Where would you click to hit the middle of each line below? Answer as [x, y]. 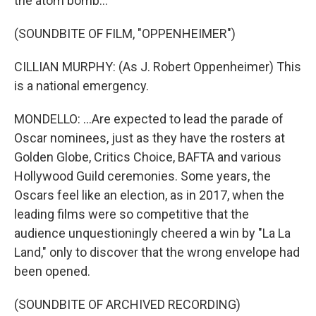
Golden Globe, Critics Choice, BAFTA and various [148, 157]
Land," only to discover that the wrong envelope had [157, 252]
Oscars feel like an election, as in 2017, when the [149, 195]
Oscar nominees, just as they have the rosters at [150, 138]
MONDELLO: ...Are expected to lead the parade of [149, 119]
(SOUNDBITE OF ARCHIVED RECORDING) [127, 304]
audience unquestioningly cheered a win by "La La [152, 233]
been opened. [52, 271]
